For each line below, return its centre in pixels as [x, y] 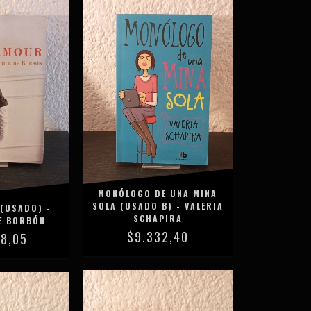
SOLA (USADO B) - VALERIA [158, 206]
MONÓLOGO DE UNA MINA [158, 193]
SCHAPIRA [158, 218]
